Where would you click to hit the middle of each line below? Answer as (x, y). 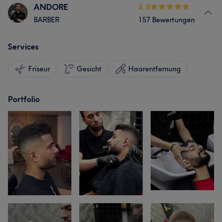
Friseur (39, 69)
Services (23, 47)
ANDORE (51, 7)
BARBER (47, 20)
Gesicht (89, 69)
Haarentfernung (155, 69)
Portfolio (24, 99)
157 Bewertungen (166, 20)
